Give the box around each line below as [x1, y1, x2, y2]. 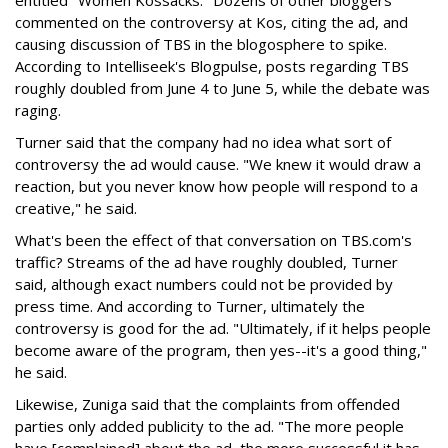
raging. [15, 100, 61, 120]
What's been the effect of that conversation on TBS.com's [15, 230, 412, 250]
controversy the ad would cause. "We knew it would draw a [15, 154, 421, 174]
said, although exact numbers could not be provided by [15, 274, 393, 294]
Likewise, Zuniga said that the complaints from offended [15, 394, 400, 414]
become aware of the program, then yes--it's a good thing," [15, 340, 427, 360]
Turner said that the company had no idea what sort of [15, 132, 391, 152]
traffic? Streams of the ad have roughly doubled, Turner [15, 252, 398, 272]
